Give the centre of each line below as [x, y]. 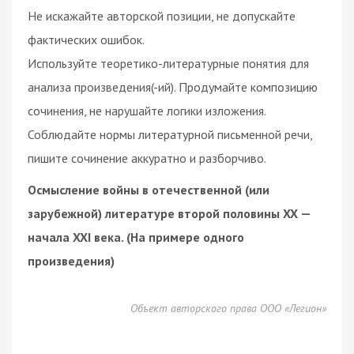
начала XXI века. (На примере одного [136, 237]
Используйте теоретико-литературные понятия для [168, 63]
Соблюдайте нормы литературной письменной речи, [170, 134]
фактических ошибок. [86, 39]
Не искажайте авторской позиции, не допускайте [162, 15]
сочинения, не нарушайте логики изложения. [147, 110]
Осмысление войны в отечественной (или [149, 189]
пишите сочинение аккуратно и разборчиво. [147, 158]
